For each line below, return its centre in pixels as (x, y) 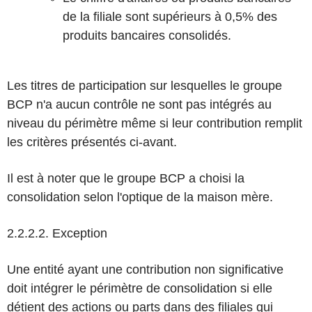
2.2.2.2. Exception (57, 233)
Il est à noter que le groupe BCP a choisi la (126, 178)
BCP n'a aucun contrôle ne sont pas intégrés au (139, 104)
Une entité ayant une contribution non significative (145, 270)
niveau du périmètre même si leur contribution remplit (155, 123)
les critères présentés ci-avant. (92, 142)
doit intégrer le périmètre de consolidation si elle (140, 288)
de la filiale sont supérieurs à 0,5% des (170, 17)
